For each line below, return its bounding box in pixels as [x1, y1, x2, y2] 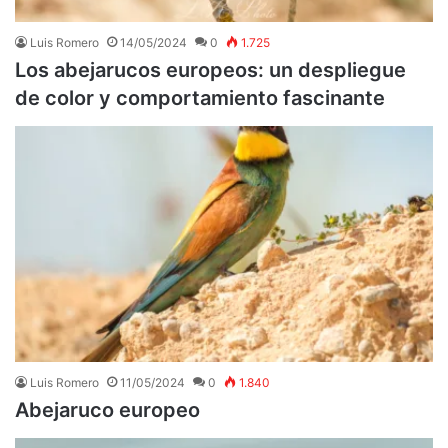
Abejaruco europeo [15, 397, 200, 422]
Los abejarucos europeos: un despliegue [15, 57, 406, 82]
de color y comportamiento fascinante [15, 85, 385, 110]
